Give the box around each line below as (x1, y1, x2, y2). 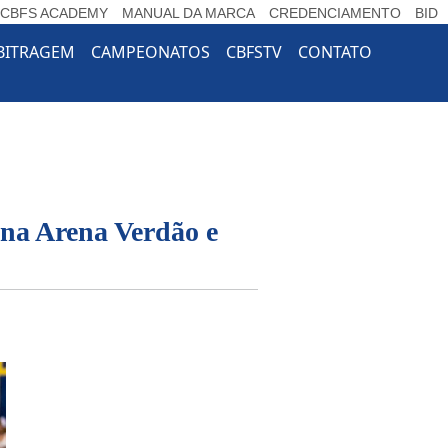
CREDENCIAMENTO (269, 5, 401, 21)
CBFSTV (225, 41, 282, 63)
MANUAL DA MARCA (122, 5, 255, 21)
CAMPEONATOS (90, 41, 210, 63)
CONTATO (297, 41, 372, 63)
